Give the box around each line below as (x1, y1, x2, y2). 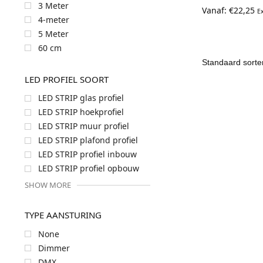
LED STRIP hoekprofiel (38, 106, 124, 118)
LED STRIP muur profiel (38, 120, 129, 132)
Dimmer (38, 242, 70, 254)
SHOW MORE (24, 180, 71, 191)
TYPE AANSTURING (24, 209, 102, 221)
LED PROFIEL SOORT (24, 73, 109, 85)
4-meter (38, 14, 69, 25)
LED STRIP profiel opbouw (38, 163, 139, 174)
